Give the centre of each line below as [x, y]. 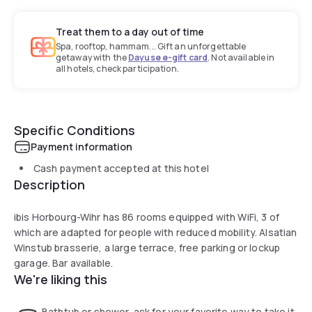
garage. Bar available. [64, 263]
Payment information [81, 146]
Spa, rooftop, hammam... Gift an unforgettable [151, 46]
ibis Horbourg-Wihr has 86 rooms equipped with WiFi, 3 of [147, 217]
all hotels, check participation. [117, 68]
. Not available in [241, 57]
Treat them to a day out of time [130, 31]
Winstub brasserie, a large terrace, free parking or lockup [147, 247]
